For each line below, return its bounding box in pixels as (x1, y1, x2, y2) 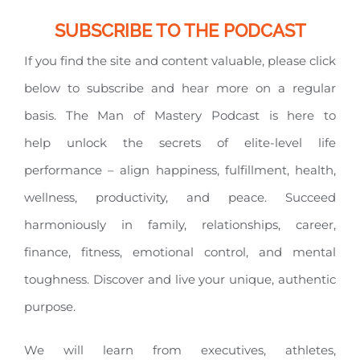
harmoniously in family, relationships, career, (23, 217, 337, 233)
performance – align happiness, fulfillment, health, (23, 162, 337, 178)
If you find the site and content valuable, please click (23, 53, 337, 69)
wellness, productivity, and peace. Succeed (23, 190, 337, 206)
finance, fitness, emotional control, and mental (23, 244, 337, 260)
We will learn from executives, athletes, (23, 342, 337, 358)
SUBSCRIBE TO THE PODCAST (54, 20, 306, 42)
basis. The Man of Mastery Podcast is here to (23, 108, 337, 124)
